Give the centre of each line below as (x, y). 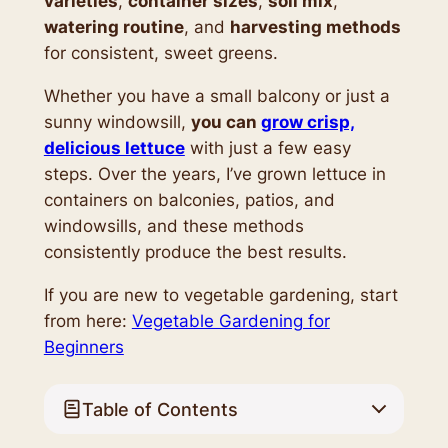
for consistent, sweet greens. (160, 53)
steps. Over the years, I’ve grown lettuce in (214, 173)
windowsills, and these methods (173, 225)
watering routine (113, 27)
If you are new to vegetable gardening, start (220, 294)
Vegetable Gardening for (230, 320)
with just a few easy (267, 147)
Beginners (83, 346)
